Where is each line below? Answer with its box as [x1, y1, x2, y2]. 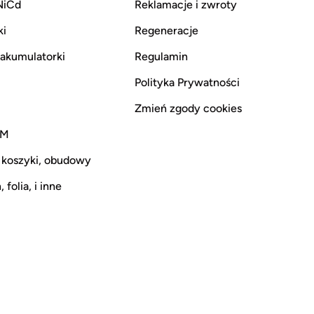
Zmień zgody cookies [135, 102, 242, 116]
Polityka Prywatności [135, 76, 240, 90]
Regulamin [135, 50, 188, 64]
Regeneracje [135, 24, 198, 38]
